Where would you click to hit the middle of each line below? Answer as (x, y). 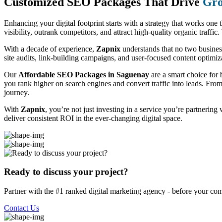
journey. (17, 92)
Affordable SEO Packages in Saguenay (84, 74)
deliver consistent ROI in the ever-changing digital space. (93, 118)
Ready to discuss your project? (66, 172)
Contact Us (22, 208)
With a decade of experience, (50, 49)
